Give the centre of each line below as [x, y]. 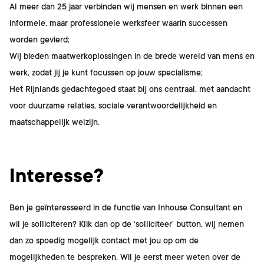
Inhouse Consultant [194, 207]
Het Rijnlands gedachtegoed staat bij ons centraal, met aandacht [130, 89]
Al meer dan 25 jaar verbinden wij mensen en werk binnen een [126, 6]
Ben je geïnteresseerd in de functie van [84, 207]
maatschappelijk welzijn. [55, 122]
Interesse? [57, 176]
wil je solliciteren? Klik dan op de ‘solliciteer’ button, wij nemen [127, 224]
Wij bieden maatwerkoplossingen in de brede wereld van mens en [132, 56]
